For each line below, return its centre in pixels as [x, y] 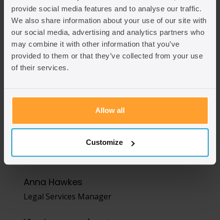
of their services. [40, 67]
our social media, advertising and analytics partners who [108, 32]
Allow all [110, 110]
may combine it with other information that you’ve [96, 44]
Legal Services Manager [68, 197]
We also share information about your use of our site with [109, 20]
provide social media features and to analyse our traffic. [107, 8]
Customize [105, 142]
